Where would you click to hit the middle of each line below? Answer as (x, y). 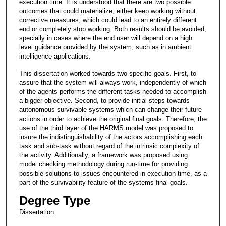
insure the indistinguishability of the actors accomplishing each (110, 137)
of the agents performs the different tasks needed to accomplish (112, 91)
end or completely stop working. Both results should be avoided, (112, 29)
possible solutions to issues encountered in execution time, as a (113, 173)
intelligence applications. (55, 56)
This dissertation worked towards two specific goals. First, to (107, 73)
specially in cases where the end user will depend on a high (105, 38)
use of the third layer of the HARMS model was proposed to (106, 128)
